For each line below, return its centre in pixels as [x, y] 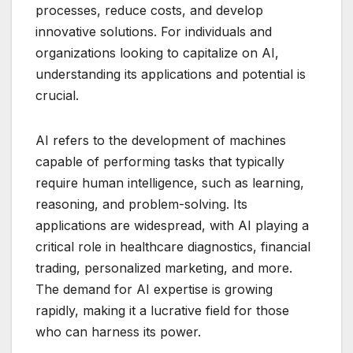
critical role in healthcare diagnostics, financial [173, 246]
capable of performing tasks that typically [160, 161]
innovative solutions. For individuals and [154, 31]
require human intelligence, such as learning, [170, 182]
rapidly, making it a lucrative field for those [162, 310]
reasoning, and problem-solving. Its [141, 204]
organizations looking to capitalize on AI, [157, 52]
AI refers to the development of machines [161, 140]
